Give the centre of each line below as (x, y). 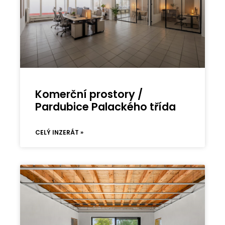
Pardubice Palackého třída (106, 106)
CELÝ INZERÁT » (60, 132)
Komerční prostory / (89, 94)
